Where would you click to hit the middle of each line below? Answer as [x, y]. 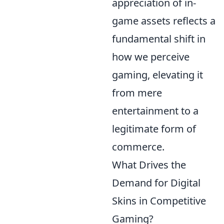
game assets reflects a [164, 21]
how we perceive [151, 57]
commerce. [138, 147]
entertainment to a [155, 111]
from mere [137, 93]
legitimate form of [154, 129]
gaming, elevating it [157, 75]
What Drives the [149, 165]
